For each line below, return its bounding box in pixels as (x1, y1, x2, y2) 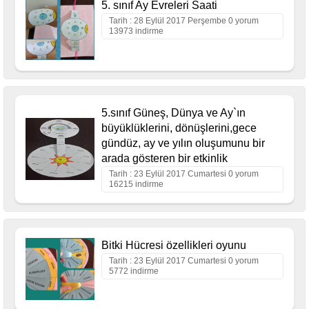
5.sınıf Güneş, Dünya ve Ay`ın (101, 106, 246, 119)
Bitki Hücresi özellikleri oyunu (101, 239, 246, 251)
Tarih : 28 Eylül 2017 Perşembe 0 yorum (109, 15, 259, 26)
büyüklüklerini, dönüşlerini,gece (101, 121, 257, 134)
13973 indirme (109, 26, 163, 36)
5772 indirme (109, 266, 159, 276)
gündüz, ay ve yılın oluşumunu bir (101, 137, 265, 149)
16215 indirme (109, 179, 163, 189)
